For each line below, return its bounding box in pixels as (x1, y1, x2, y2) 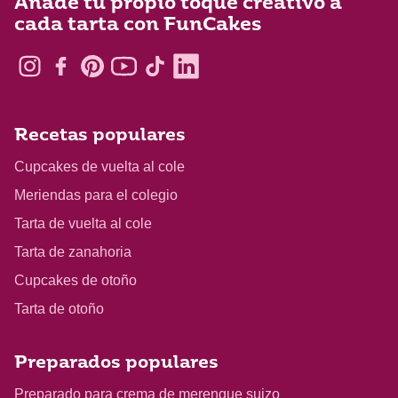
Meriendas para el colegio (14, 187, 178, 203)
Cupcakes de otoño (14, 273, 137, 289)
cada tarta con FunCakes (14, 15, 261, 35)
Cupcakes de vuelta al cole (14, 159, 185, 175)
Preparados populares (14, 355, 219, 373)
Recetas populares (14, 128, 186, 146)
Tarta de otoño (14, 301, 104, 317)
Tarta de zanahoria (14, 244, 131, 260)
